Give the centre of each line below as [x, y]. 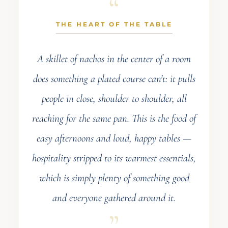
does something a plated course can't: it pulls [114, 79]
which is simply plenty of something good [114, 178]
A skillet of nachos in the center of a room [114, 59]
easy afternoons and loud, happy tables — [114, 138]
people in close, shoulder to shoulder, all [114, 99]
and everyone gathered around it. [114, 198]
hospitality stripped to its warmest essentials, [114, 158]
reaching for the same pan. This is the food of [114, 119]
